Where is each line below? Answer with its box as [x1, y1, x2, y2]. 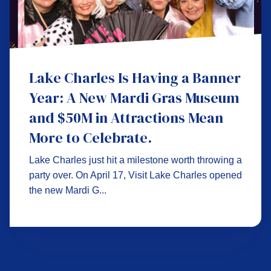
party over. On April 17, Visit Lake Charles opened [29, 170, 242, 180]
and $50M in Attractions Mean [29, 108, 223, 128]
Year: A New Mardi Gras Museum [29, 88, 240, 108]
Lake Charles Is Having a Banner [29, 68, 241, 88]
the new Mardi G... [29, 185, 106, 195]
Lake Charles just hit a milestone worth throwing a [29, 155, 242, 165]
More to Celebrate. [29, 128, 152, 148]
